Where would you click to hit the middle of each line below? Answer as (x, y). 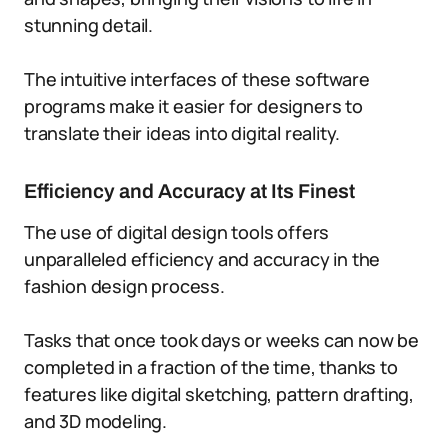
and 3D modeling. (96, 421)
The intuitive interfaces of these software (197, 79)
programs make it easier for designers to (193, 106)
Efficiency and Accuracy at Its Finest (189, 191)
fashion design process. (124, 286)
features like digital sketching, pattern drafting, (219, 394)
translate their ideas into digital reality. (182, 133)
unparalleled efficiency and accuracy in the (202, 259)
